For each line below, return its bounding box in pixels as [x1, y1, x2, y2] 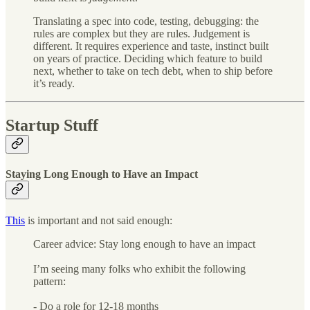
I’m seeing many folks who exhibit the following [33, 262, 246, 275]
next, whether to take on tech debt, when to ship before [33, 65, 273, 77]
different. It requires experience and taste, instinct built [33, 40, 268, 53]
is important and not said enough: [25, 214, 172, 226]
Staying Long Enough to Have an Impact [6, 168, 198, 181]
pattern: [33, 275, 66, 287]
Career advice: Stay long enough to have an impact [33, 237, 255, 250]
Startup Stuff [6, 116, 98, 135]
